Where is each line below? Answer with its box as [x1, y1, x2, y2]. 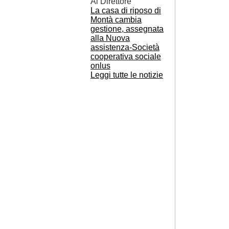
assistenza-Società [90, 43, 159, 52]
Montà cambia [90, 15, 142, 24]
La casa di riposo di [90, 6, 161, 15]
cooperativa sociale [90, 52, 161, 61]
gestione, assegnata [90, 25, 164, 33]
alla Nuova [90, 34, 130, 42]
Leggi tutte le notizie [90, 71, 163, 79]
